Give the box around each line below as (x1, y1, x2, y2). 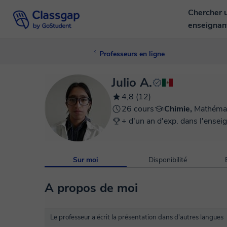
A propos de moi (45, 180, 138, 196)
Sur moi (73, 155, 98, 165)
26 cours (122, 103, 154, 115)
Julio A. (111, 74, 152, 91)
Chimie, (164, 103, 194, 115)
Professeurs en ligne (99, 49, 165, 59)
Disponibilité (148, 155, 187, 165)
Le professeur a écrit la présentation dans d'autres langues (50, 213, 223, 222)
